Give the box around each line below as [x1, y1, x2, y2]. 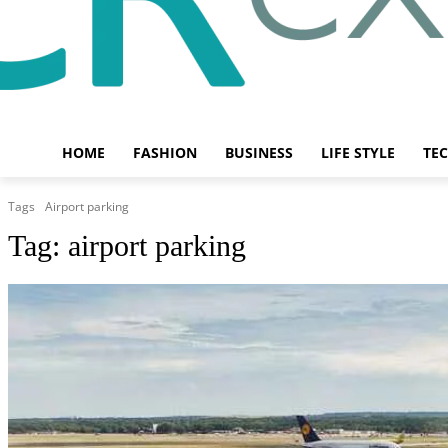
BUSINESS [225, 143, 293, 162]
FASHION [133, 143, 197, 162]
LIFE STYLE [321, 143, 395, 162]
